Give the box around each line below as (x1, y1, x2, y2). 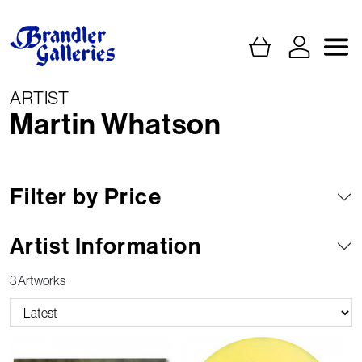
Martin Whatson (10, 107, 221, 142)
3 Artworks (10, 272, 65, 289)
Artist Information (10, 233, 202, 260)
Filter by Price (10, 183, 162, 211)
